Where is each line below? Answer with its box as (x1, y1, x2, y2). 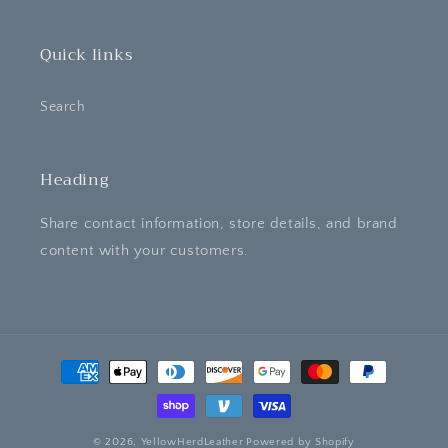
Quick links (40, 41, 133, 69)
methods (34, 381, 97, 398)
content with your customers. (40, 242, 249, 259)
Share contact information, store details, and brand (40, 215, 398, 232)
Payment (34, 354, 96, 371)
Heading (40, 166, 109, 194)
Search (40, 99, 86, 115)
